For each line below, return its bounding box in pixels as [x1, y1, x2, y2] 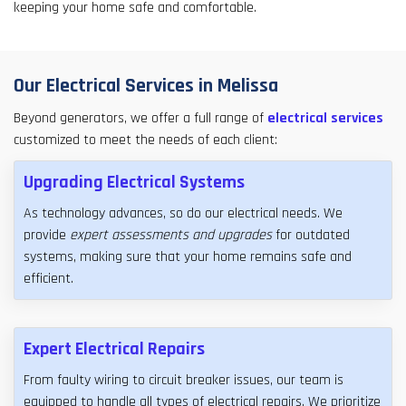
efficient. [24, 269, 73, 289]
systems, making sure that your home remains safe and [24, 247, 352, 267]
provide [24, 226, 70, 246]
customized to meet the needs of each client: [14, 130, 277, 150]
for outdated [272, 226, 350, 246]
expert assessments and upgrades [70, 226, 272, 246]
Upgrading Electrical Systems [24, 170, 245, 195]
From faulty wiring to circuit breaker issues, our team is [24, 371, 343, 391]
